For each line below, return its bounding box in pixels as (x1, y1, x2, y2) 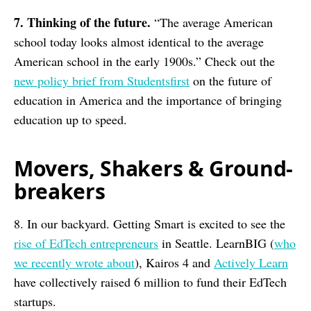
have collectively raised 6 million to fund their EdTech (14, 274, 287, 290)
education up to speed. (14, 111, 127, 128)
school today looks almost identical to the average (14, 33, 264, 50)
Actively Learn (214, 254, 288, 271)
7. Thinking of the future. (14, 13, 151, 31)
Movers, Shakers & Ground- (14, 154, 293, 183)
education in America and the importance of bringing (14, 92, 282, 108)
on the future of (190, 72, 271, 89)
